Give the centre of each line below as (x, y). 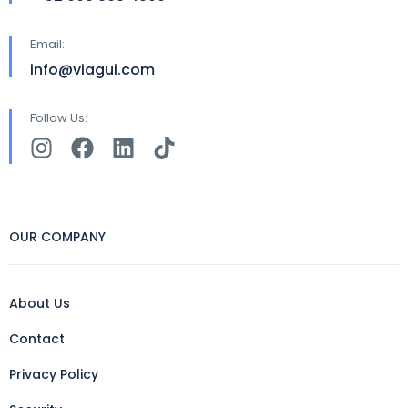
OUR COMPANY (57, 237)
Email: (47, 44)
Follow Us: (59, 118)
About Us (40, 303)
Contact (37, 339)
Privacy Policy (54, 374)
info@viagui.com (92, 70)
